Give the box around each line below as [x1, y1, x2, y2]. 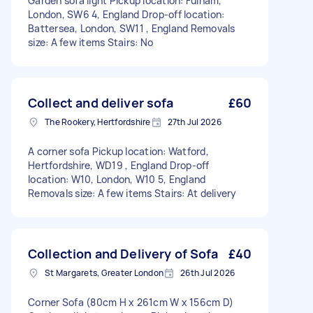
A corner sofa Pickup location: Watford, [28, 145, 209, 158]
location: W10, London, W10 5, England [28, 173, 206, 186]
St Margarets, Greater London [45, 267, 163, 279]
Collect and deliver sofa [28, 94, 174, 111]
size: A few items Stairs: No [28, 36, 153, 49]
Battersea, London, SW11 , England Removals [28, 22, 235, 35]
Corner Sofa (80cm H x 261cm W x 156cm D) [28, 296, 233, 309]
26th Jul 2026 [180, 267, 235, 279]
